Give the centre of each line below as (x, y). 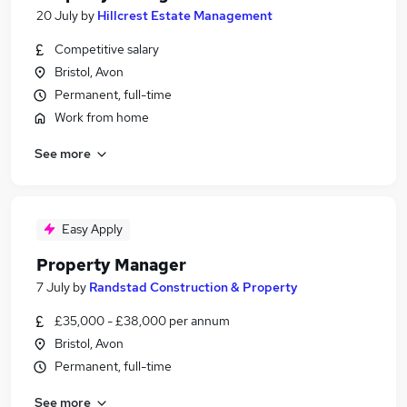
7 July (53, 287)
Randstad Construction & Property (194, 287)
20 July (57, 15)
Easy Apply (92, 229)
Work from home (102, 117)
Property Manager (111, 265)
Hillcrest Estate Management (185, 15)
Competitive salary (107, 49)
